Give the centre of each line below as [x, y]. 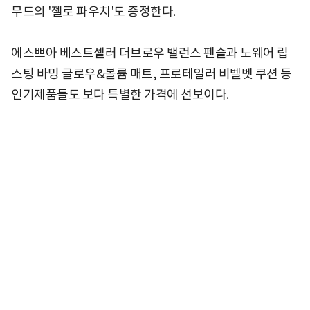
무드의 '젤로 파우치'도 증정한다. [93, 12]
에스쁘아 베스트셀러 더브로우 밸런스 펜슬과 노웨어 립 [150, 53]
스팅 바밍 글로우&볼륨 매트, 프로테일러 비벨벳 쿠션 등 [152, 74]
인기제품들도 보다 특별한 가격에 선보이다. [121, 95]
